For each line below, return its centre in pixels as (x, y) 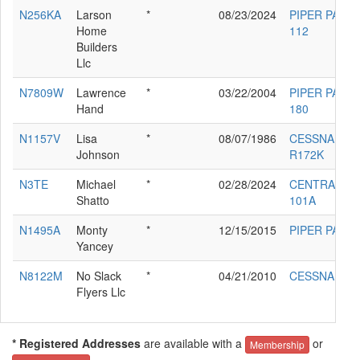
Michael (96, 184)
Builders (97, 46)
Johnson (98, 154)
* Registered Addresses (76, 343)
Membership (277, 344)
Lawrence (101, 92)
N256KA (40, 14)
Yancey (95, 245)
